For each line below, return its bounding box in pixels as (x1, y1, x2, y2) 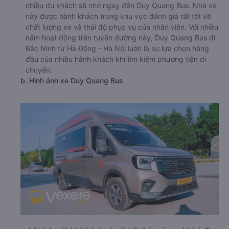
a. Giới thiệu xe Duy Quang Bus (20, 9, 125, 18)
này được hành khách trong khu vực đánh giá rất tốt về (26, 48, 211, 57)
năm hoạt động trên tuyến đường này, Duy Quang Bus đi (26, 70, 215, 79)
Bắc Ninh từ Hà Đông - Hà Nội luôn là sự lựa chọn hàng (26, 80, 209, 89)
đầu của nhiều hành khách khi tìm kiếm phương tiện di (26, 91, 206, 100)
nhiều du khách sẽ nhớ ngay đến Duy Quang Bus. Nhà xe (26, 37, 217, 47)
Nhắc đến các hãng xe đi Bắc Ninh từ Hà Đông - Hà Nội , (26, 27, 216, 36)
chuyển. (26, 102, 52, 111)
